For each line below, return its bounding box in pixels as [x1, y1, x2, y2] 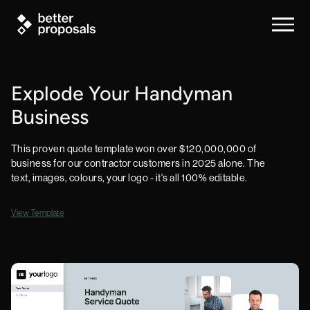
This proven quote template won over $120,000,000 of [11, 143, 257, 154]
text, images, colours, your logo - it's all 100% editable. [11, 172, 248, 183]
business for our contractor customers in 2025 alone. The [11, 158, 266, 169]
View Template [11, 208, 64, 218]
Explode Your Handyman [11, 85, 232, 105]
